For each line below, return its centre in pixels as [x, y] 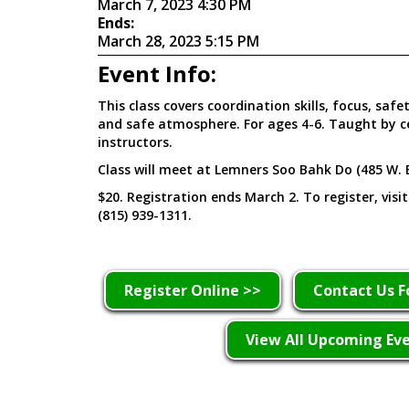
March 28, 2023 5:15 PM [178, 41]
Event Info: [157, 73]
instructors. [135, 142]
